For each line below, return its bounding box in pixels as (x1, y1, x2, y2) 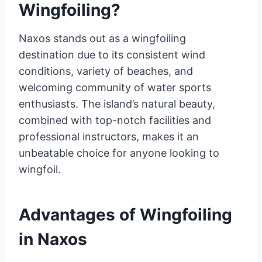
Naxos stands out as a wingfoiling (19, 32, 186, 44)
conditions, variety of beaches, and (19, 65, 193, 77)
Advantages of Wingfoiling (19, 205, 232, 225)
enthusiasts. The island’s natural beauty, (19, 98, 215, 110)
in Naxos (19, 229, 87, 249)
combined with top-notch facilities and (19, 114, 211, 126)
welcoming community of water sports (19, 81, 211, 94)
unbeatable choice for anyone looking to (19, 147, 219, 159)
